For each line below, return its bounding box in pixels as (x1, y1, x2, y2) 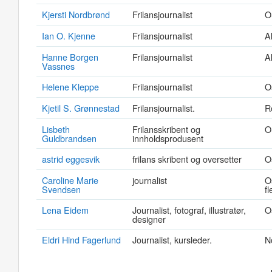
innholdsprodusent (132, 132, 203, 144)
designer (132, 212, 166, 225)
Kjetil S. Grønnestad (42, 101, 120, 114)
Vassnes (42, 59, 75, 72)
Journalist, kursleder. (132, 233, 212, 246)
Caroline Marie (42, 174, 98, 186)
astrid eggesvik (42, 152, 100, 165)
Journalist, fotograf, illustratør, (132, 203, 246, 216)
